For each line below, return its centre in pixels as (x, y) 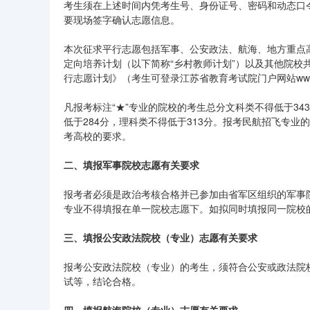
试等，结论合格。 (102, 281)
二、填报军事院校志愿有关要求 (131, 165)
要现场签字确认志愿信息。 (122, 19)
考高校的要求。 (98, 136)
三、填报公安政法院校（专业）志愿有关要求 (161, 237)
